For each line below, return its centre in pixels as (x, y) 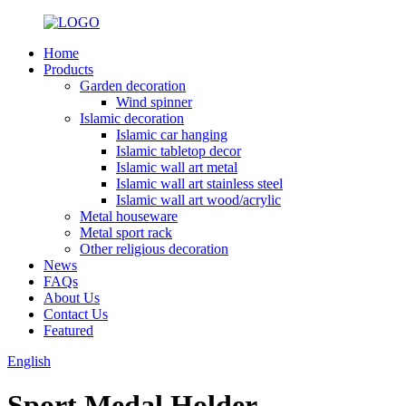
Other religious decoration (154, 249)
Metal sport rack (126, 232)
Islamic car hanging (172, 135)
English (29, 361)
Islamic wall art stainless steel (199, 184)
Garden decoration (133, 86)
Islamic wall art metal (177, 167)
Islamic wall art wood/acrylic (198, 200)
